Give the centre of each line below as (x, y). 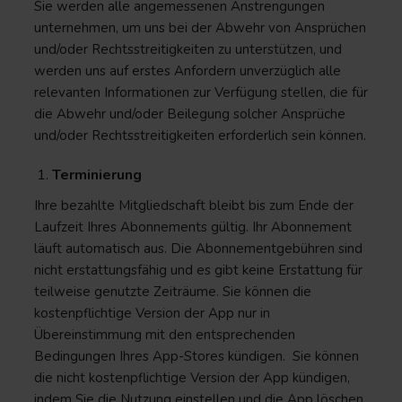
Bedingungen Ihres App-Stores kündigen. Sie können (197, 356)
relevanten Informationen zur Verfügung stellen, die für (201, 92)
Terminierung (97, 175)
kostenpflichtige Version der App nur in (152, 313)
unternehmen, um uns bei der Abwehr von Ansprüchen (200, 28)
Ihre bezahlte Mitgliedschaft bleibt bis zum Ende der (194, 205)
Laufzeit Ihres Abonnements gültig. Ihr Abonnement (193, 227)
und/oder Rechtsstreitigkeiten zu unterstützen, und (188, 49)
